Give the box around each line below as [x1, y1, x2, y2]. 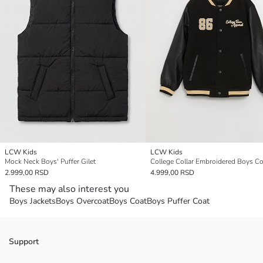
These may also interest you [9, 183, 129, 195]
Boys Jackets [9, 195, 56, 207]
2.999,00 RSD [5, 168, 49, 177]
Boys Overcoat [56, 195, 109, 207]
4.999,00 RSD [150, 168, 194, 177]
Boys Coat [109, 195, 147, 207]
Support [9, 236, 39, 247]
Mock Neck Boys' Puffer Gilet [5, 157, 96, 166]
